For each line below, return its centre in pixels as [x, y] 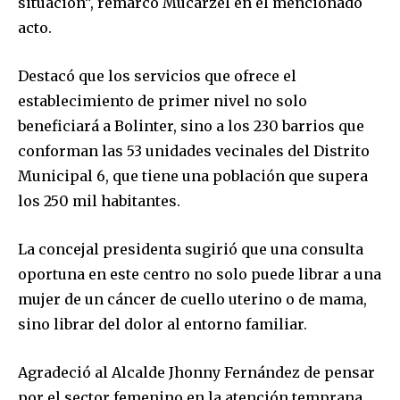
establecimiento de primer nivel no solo [162, 100]
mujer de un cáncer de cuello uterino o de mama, [192, 299]
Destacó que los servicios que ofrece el [157, 75]
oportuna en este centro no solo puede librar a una [200, 274]
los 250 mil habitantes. [99, 200]
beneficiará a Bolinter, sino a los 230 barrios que [191, 125]
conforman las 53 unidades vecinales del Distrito [194, 150]
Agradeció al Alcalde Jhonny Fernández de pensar [196, 372]
